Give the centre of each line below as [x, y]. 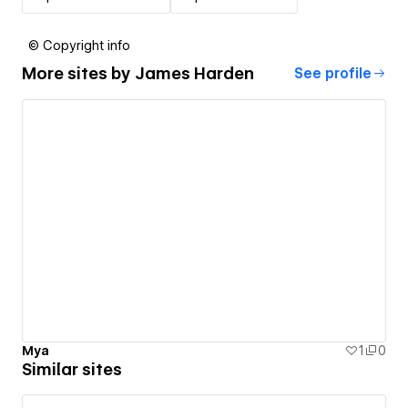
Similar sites [72, 370]
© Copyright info [79, 45]
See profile [333, 73]
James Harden [194, 74]
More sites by [78, 74]
